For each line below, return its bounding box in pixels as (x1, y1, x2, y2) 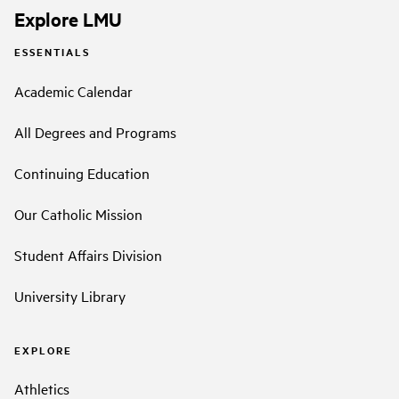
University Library (14, 285, 126, 305)
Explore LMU (14, 5, 122, 31)
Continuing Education (14, 162, 150, 183)
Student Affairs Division (14, 244, 162, 265)
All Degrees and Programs (14, 121, 176, 142)
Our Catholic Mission (14, 203, 142, 224)
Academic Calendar (14, 80, 133, 101)
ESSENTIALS (14, 45, 90, 60)
